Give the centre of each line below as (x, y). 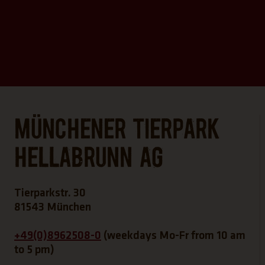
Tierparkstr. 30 (50, 193)
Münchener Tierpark (117, 129)
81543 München (53, 207)
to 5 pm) (34, 250)
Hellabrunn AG (89, 157)
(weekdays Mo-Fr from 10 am (173, 236)
